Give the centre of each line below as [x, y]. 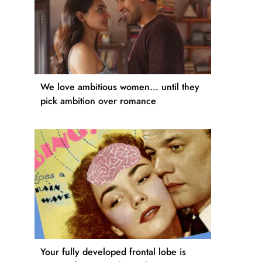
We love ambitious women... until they [120, 87]
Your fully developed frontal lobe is [113, 251]
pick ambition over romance [98, 101]
